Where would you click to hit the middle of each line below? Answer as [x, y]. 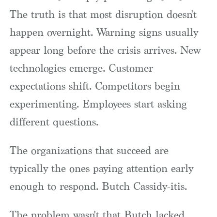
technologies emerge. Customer [81, 68]
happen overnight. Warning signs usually [104, 32]
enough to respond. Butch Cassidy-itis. [98, 186]
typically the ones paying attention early [101, 169]
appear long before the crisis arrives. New [105, 50]
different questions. [54, 122]
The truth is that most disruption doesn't [103, 14]
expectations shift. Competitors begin [95, 86]
